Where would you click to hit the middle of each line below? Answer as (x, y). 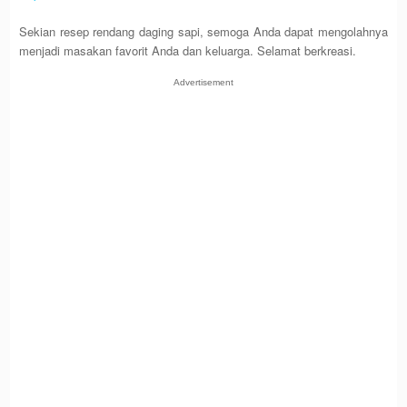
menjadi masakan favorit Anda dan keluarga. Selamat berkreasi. (188, 51)
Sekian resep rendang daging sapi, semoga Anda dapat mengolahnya (203, 32)
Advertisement (203, 83)
